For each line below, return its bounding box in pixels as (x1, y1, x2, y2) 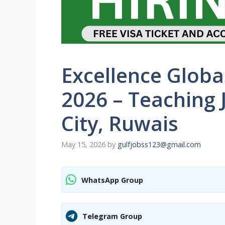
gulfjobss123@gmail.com (118, 140, 201, 150)
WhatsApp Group (81, 175, 143, 185)
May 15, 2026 (61, 140, 105, 150)
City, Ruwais (61, 109, 178, 137)
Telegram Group (82, 211, 142, 221)
